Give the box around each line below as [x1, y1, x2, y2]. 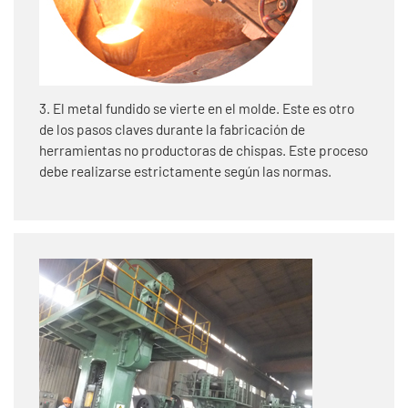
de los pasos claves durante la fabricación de [39, 120, 305, 138]
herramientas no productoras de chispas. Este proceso [39, 141, 368, 158]
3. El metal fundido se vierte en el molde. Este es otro [39, 99, 354, 117]
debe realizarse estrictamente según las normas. [39, 162, 331, 179]
